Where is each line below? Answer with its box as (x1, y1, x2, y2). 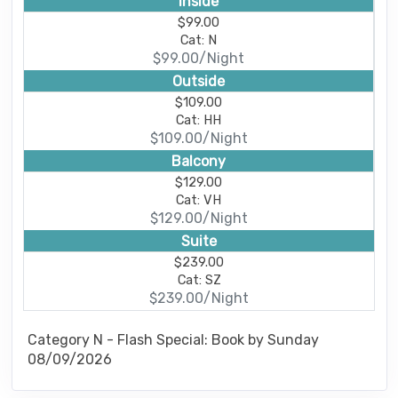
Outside (172, 72, 225, 90)
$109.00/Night (149, 130, 248, 147)
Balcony (171, 152, 226, 170)
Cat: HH (176, 112, 221, 129)
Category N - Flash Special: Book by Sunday (28, 330, 319, 348)
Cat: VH (176, 192, 221, 209)
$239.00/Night (149, 290, 249, 307)
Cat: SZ (177, 272, 221, 289)
